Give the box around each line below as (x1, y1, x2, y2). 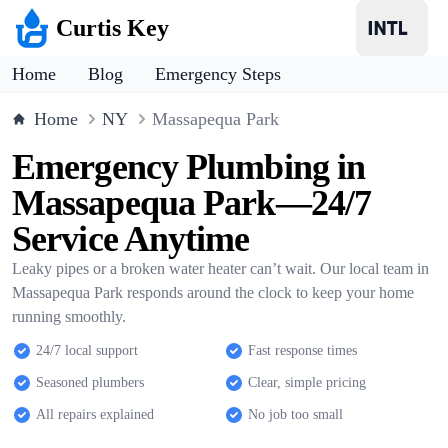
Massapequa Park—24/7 (12, 183, 372, 223)
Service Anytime (12, 219, 250, 259)
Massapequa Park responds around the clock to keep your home (12, 284, 414, 301)
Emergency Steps (155, 64, 281, 84)
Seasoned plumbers (36, 375, 144, 390)
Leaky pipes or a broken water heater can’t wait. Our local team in (12, 260, 429, 277)
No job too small (248, 407, 343, 422)
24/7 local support (36, 343, 138, 358)
